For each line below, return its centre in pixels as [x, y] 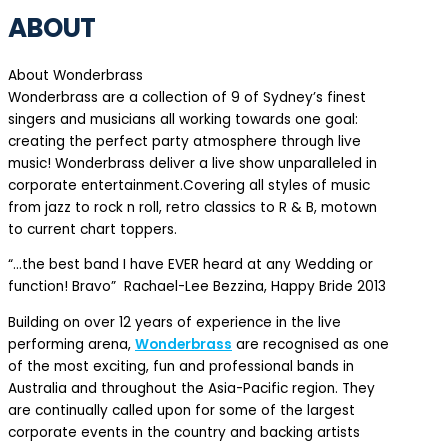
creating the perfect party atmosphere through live [184, 141]
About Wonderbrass [75, 75]
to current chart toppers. [92, 229]
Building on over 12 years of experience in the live [174, 323]
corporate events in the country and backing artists [184, 433]
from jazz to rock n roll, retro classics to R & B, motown [192, 207]
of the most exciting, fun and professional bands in [181, 367]
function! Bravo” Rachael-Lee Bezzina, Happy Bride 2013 [197, 287]
